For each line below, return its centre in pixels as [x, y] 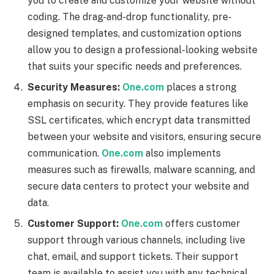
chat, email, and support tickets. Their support [133, 256]
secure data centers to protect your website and [138, 186]
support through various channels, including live [136, 240]
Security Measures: [74, 87]
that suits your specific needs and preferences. [135, 66]
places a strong [200, 87]
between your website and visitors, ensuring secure [144, 136]
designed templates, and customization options [135, 33]
